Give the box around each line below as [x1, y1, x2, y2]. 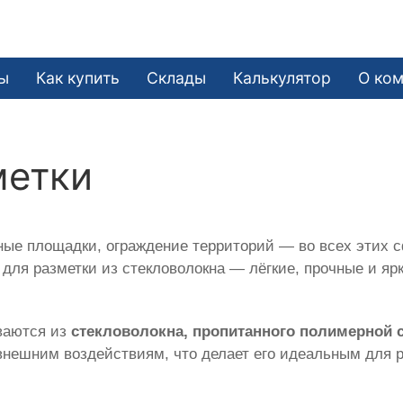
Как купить [36, 67, 121, 87]
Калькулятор [233, 67, 332, 87]
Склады [147, 67, 207, 87]
